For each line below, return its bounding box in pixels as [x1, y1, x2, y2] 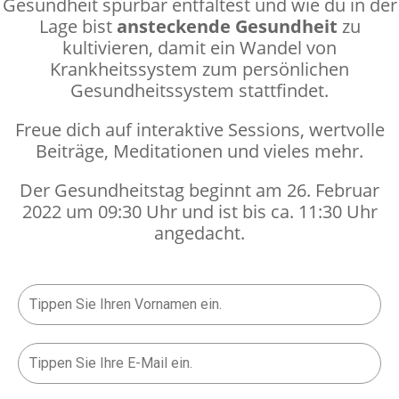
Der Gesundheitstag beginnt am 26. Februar [20, 178, 379, 202]
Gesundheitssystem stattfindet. [70, 78, 329, 102]
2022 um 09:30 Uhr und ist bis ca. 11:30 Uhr [21, 199, 378, 224]
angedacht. [154, 221, 245, 245]
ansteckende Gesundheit [116, 14, 338, 38]
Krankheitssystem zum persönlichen [50, 57, 349, 81]
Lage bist [38, 14, 117, 38]
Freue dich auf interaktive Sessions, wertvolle [14, 118, 385, 142]
